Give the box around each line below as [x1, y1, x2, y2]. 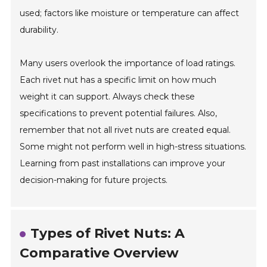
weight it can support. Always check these [20, 91, 195, 103]
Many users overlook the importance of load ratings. [20, 58, 236, 69]
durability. [20, 24, 59, 36]
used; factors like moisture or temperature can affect [20, 8, 240, 19]
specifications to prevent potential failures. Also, [20, 108, 218, 119]
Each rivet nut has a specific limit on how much [20, 74, 217, 86]
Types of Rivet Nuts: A [30, 225, 185, 242]
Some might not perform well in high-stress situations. [20, 141, 247, 153]
